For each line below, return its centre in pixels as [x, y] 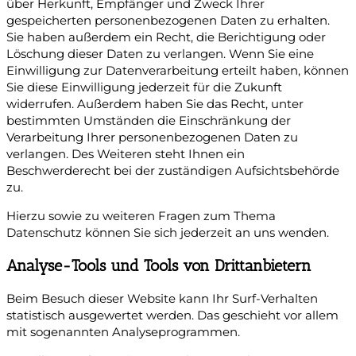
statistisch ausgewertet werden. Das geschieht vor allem [172, 316]
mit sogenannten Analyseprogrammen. [123, 333]
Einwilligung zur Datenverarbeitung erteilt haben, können [178, 71]
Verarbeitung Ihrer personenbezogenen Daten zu [152, 137]
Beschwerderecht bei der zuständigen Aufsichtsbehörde [173, 171]
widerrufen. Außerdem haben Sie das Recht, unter [155, 104]
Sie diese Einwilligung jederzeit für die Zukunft [144, 87]
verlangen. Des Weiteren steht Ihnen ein [126, 154]
